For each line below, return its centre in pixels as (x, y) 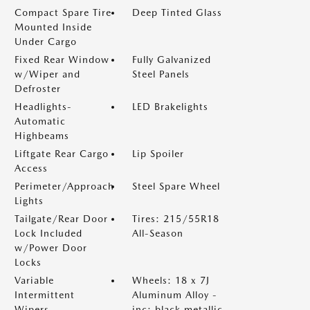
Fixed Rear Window (62, 60)
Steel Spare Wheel (176, 186)
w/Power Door (51, 248)
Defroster (38, 89)
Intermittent (45, 295)
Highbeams (42, 136)
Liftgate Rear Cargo (62, 154)
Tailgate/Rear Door (61, 219)
